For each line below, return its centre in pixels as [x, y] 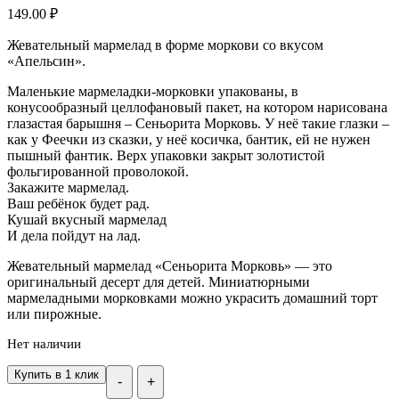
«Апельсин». [46, 61]
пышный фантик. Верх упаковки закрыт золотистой [166, 156]
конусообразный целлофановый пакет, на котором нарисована [197, 108]
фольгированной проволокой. [98, 172]
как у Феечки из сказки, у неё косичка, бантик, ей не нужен [189, 140]
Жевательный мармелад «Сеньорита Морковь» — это [170, 266]
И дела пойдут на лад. [74, 236]
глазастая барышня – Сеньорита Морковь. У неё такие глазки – [198, 124]
